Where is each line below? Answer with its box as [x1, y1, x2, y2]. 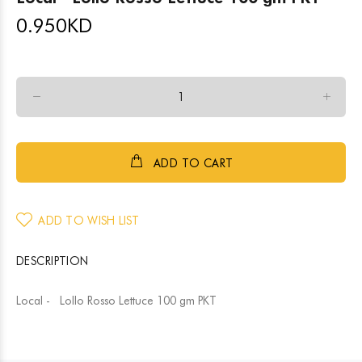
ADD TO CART [153, 156, 234, 170]
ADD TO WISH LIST [38, 214, 140, 227]
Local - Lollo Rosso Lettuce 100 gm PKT [16, 294, 217, 307]
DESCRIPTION [16, 255, 89, 267]
